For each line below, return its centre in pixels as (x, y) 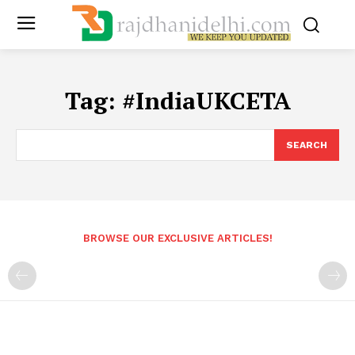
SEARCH (307, 145)
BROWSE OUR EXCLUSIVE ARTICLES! (177, 239)
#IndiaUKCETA (206, 101)
